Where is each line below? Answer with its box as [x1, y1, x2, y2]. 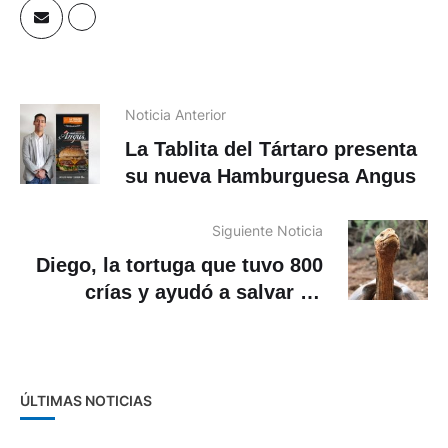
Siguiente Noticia [212, 222, 323, 240]
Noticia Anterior [125, 106, 226, 124]
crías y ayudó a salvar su [85, 281, 323, 304]
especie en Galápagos [113, 308, 323, 331]
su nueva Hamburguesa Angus [125, 165, 416, 188]
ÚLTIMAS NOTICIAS [20, 392, 152, 410]
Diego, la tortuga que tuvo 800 [36, 254, 323, 277]
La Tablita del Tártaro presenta [125, 138, 417, 161]
